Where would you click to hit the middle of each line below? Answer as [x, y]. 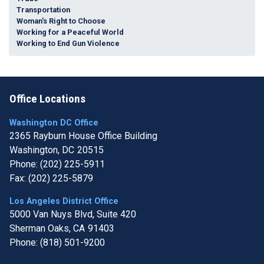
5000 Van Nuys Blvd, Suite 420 [73, 214]
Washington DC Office [54, 123]
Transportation [43, 9]
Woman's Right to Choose [61, 21]
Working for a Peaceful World [70, 32]
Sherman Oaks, [41, 228]
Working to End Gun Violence [68, 43]
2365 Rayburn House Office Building [83, 136]
